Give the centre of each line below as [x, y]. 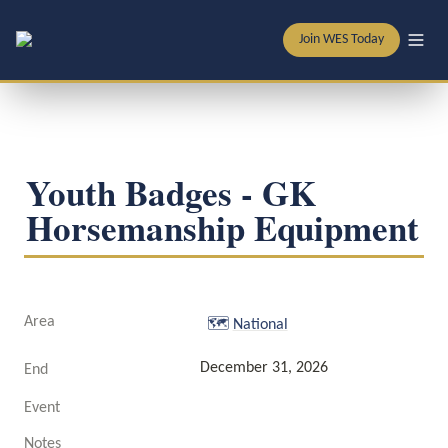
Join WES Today [341, 39]
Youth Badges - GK [171, 192]
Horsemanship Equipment [222, 227]
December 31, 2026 [264, 368]
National [260, 325]
